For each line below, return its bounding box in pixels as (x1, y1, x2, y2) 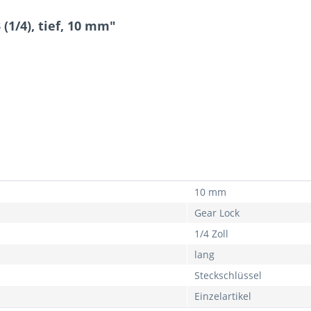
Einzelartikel (194, 289, 251, 303)
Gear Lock (194, 206, 239, 219)
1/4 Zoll (194, 227, 228, 240)
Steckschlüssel (194, 269, 262, 282)
